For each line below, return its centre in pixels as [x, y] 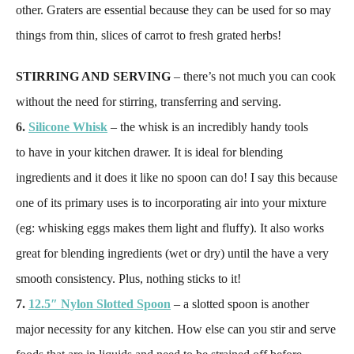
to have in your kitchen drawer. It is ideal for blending [149, 152]
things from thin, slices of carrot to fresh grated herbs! [149, 35]
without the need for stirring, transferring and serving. [149, 102]
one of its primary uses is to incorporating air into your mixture [171, 203]
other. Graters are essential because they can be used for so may [173, 10]
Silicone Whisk [68, 127]
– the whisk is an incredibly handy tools [208, 127]
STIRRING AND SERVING [93, 76]
